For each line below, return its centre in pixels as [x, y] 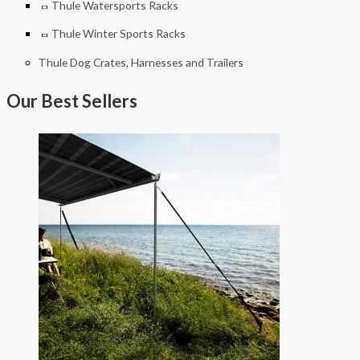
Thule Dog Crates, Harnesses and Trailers [141, 62]
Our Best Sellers [72, 101]
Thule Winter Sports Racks [119, 34]
